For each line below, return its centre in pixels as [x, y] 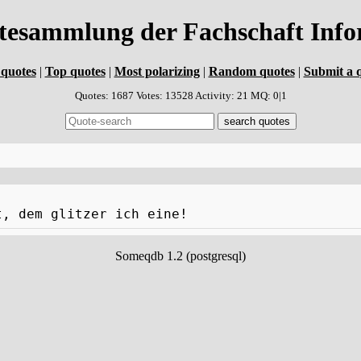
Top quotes [75, 71]
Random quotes [251, 71]
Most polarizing [157, 71]
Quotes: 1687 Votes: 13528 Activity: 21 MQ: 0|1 [180, 95]
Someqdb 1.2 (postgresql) [180, 255]
